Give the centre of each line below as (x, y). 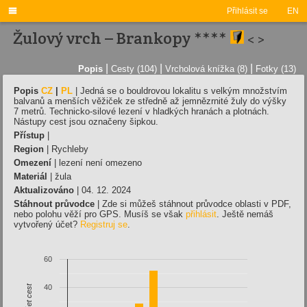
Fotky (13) (276, 69)
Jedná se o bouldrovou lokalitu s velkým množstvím (184, 90)
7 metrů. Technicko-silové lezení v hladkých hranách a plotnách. (142, 111)
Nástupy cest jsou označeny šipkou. (86, 121)
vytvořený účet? (47, 224)
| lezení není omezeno (97, 162)
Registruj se (104, 224)
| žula (59, 176)
